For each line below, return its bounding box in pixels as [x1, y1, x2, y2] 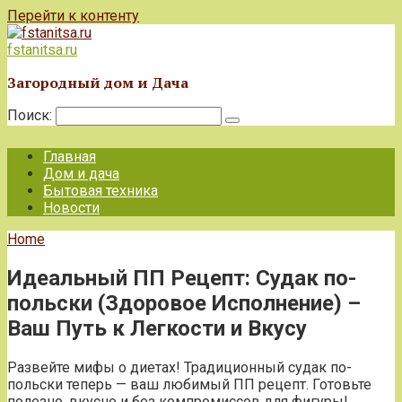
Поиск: [7, 107, 56, 124]
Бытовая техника [43, 182, 158, 199]
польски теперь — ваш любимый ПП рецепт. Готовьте [7, 375, 371, 393]
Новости [43, 199, 100, 216]
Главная [43, 148, 96, 165]
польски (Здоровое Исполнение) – [7, 290, 361, 316]
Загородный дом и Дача [7, 73, 188, 92]
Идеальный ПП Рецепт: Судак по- [7, 265, 356, 291]
